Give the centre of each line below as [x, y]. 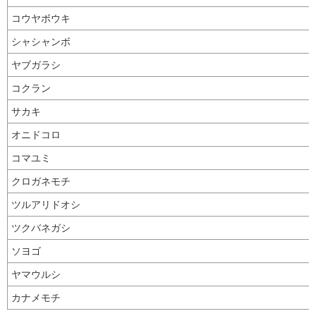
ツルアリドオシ [46, 205]
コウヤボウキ [41, 19]
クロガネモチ [41, 182]
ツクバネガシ [41, 228]
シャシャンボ [41, 42]
